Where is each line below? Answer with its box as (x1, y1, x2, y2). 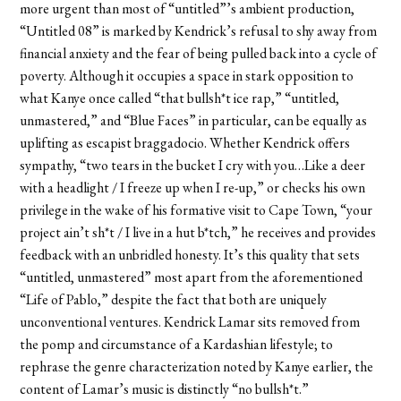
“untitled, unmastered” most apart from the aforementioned (20, 267, 363, 286)
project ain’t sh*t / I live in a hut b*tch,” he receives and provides (20, 222, 377, 242)
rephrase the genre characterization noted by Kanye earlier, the (20, 356, 374, 376)
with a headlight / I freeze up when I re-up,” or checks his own (20, 177, 366, 197)
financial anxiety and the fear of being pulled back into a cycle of (20, 43, 378, 63)
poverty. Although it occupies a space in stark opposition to (20, 65, 354, 85)
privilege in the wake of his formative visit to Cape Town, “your (20, 200, 373, 219)
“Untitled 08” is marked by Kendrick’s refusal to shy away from (20, 21, 378, 40)
